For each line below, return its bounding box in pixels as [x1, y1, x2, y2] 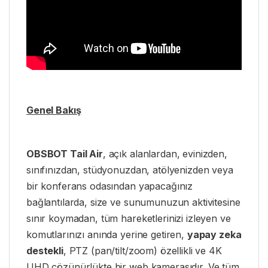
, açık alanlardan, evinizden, [102, 147, 227, 160]
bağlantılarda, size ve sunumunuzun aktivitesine [26, 196, 240, 208]
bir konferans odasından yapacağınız [26, 179, 193, 192]
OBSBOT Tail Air [26, 147, 103, 160]
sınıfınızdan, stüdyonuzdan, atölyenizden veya [26, 163, 233, 176]
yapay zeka [187, 228, 242, 240]
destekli [26, 244, 63, 257]
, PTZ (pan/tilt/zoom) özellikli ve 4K [63, 244, 222, 257]
